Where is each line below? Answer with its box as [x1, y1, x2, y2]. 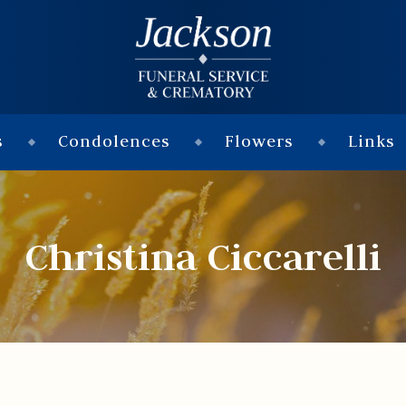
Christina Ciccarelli [24, 231, 382, 281]
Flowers [224, 130, 294, 152]
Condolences [57, 130, 170, 152]
